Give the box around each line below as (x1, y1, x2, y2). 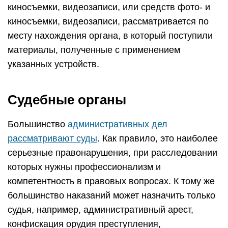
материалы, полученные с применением (8, 45, 180, 55)
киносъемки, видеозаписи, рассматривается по (8, 16, 209, 26)
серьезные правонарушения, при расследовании (8, 148, 217, 158)
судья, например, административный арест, (8, 205, 193, 215)
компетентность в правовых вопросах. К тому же (8, 176, 215, 186)
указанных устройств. (8, 59, 99, 69)
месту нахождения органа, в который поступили (8, 31, 213, 41)
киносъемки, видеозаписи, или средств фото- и (8, 2, 210, 12)
